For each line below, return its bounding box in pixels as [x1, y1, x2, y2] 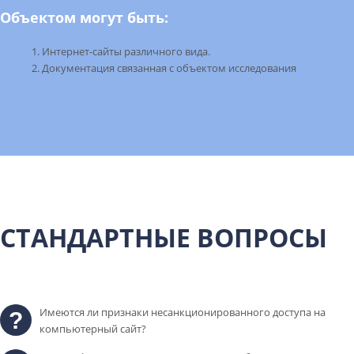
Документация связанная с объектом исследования [42, 61, 296, 76]
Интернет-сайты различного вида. [42, 44, 210, 59]
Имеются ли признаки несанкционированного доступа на [40, 304, 326, 319]
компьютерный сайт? [40, 321, 146, 336]
